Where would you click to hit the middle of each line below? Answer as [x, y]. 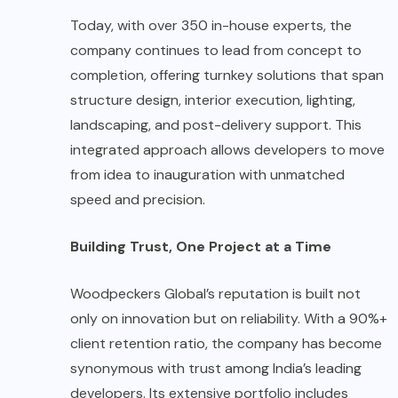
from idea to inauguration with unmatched [207, 174]
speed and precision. [138, 199]
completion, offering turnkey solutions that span [227, 75]
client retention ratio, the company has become [226, 343]
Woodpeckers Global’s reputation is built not [215, 293]
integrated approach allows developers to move [227, 149]
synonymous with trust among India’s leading [216, 368]
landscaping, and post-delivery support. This [216, 124]
